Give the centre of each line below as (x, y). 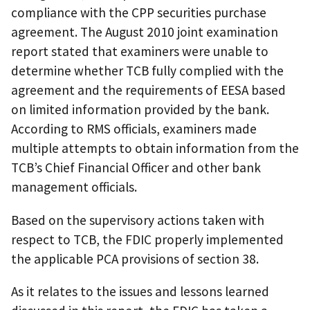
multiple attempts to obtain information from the (155, 148)
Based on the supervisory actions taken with (138, 220)
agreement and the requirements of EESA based (148, 90)
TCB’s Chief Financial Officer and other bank (136, 168)
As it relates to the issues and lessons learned (140, 291)
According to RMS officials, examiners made (134, 129)
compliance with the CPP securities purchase (139, 13)
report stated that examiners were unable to (140, 52)
